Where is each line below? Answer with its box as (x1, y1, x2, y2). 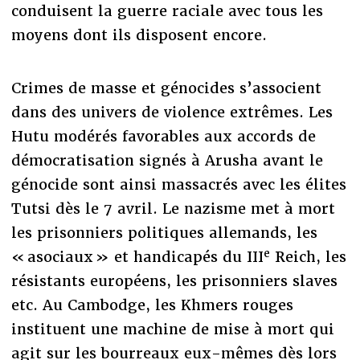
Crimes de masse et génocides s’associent (10, 79, 321, 98)
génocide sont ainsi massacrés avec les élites (10, 175, 346, 194)
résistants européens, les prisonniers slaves (10, 272, 337, 291)
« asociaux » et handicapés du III (10, 247, 264, 267)
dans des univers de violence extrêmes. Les (10, 103, 333, 122)
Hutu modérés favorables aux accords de (10, 127, 316, 146)
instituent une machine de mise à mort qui (10, 320, 334, 339)
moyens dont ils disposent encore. (10, 26, 267, 45)
